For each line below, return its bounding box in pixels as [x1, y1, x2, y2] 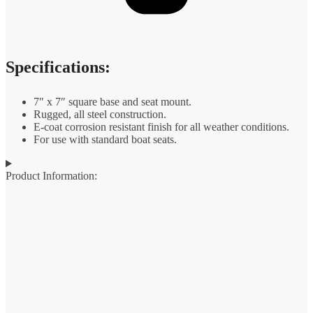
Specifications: [6, 58, 110, 77]
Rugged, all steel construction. [34, 108, 166, 121]
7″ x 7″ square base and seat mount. [34, 96, 191, 108]
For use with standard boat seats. [34, 133, 177, 146]
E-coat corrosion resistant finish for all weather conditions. [34, 121, 289, 133]
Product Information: [6, 170, 97, 182]
